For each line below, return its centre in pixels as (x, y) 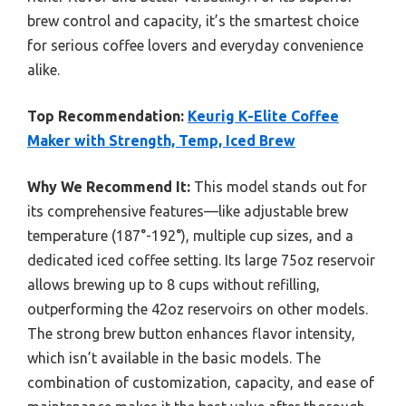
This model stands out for (279, 187)
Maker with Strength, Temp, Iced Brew (161, 141)
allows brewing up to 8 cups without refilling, (174, 285)
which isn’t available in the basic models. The (174, 358)
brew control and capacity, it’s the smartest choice (193, 21)
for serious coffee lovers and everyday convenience (195, 46)
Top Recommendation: (106, 116)
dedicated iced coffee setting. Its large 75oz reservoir (201, 261)
